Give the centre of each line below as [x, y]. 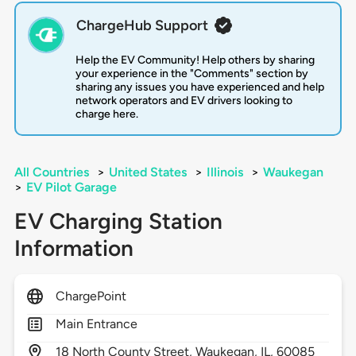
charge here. [106, 114]
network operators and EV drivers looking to [184, 101]
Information [74, 248]
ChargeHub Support [142, 26]
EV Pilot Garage [71, 188]
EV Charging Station [118, 221]
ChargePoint [91, 296]
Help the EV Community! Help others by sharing [195, 60]
